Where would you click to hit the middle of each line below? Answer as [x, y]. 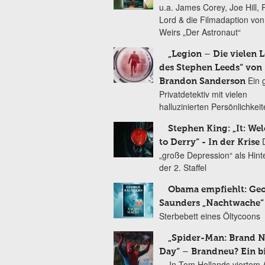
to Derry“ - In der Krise [209, 142]
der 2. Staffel [183, 167]
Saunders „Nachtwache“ [211, 203]
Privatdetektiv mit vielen [203, 94]
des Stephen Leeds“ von [211, 68]
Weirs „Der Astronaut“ [200, 32]
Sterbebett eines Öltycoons [210, 216]
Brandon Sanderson [202, 81]
